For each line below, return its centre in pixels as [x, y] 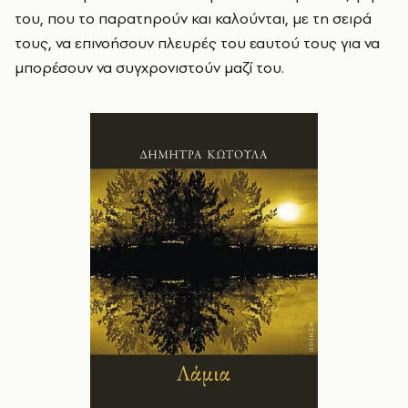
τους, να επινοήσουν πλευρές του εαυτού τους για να [197, 43]
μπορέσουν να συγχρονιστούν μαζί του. [149, 67]
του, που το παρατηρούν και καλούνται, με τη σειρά [193, 18]
